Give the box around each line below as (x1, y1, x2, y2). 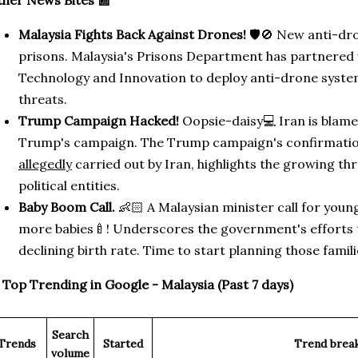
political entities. (18, 177, 120, 193)
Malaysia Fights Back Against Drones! (18, 26, 246, 42)
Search (52, 328, 89, 342)
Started (103, 336, 143, 351)
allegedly (18, 156, 72, 172)
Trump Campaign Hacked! (18, 113, 182, 129)
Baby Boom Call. (18, 199, 115, 215)
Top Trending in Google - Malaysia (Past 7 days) (2, 276, 293, 292)
